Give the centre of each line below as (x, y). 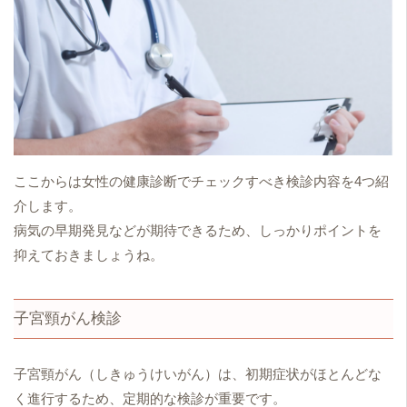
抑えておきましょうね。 (89, 255)
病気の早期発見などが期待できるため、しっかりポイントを (198, 230)
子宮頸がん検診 (68, 318)
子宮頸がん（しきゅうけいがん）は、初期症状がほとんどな (198, 374)
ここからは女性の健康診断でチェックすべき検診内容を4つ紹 (201, 181)
